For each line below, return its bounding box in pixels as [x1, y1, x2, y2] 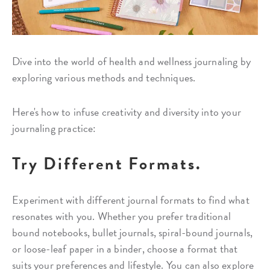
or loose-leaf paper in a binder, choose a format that [12, 240, 238, 257]
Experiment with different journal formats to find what [12, 192, 250, 209]
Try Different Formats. [12, 151, 202, 177]
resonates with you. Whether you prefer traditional [12, 208, 231, 225]
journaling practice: [12, 120, 96, 137]
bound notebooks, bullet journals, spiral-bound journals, [12, 224, 253, 241]
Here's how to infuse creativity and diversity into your [12, 104, 241, 121]
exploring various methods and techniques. [12, 69, 196, 86]
